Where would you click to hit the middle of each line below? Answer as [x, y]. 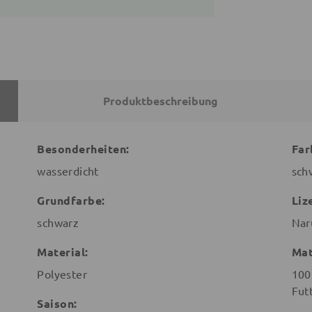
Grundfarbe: [71, 201]
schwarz [58, 223]
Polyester [62, 274]
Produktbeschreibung [160, 101]
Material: [63, 252]
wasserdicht [68, 171]
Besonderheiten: [83, 149]
